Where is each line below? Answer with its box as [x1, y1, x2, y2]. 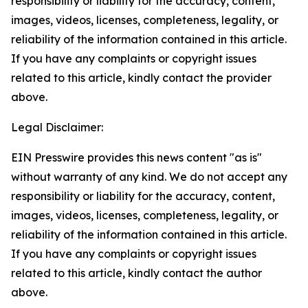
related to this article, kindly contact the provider [11, 71, 272, 85]
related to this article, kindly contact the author [11, 266, 262, 280]
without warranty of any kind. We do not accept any [11, 170, 287, 184]
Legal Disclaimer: [11, 120, 103, 134]
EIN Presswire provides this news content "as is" [11, 151, 262, 164]
